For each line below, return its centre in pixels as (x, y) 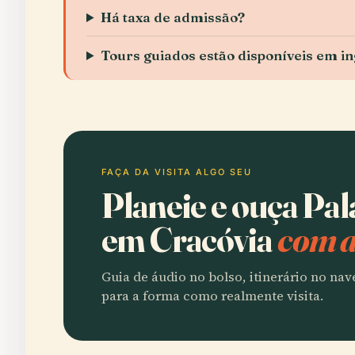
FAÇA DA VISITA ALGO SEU (177, 172)
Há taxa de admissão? (173, 17)
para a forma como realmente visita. (212, 296)
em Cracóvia (189, 239)
